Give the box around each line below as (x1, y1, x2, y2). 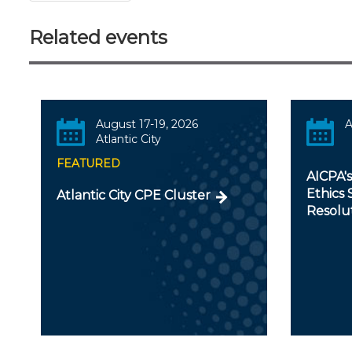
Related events (29, 25, 167, 49)
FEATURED (57, 156, 120, 170)
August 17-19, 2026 (95, 116, 198, 131)
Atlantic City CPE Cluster (57, 187, 211, 203)
